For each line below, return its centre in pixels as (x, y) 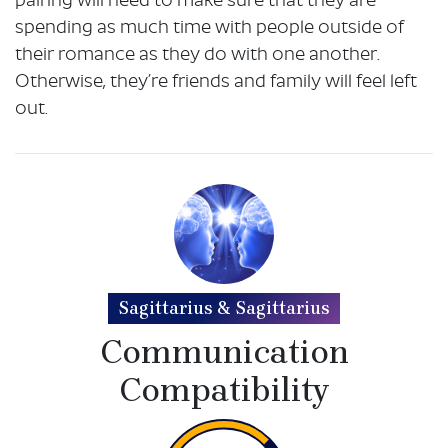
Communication (224, 352)
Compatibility (224, 390)
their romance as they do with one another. (197, 56)
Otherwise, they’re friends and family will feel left (216, 83)
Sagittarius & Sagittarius (224, 308)
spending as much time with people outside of (209, 29)
